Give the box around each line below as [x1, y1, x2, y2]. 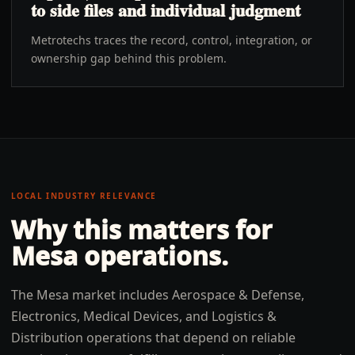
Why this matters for [11, 212, 273, 246]
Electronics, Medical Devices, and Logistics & [11, 307, 277, 325]
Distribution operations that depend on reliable [11, 329, 296, 346]
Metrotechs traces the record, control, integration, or [31, 32, 312, 48]
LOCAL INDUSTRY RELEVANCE [11, 190, 157, 201]
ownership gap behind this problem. [31, 51, 227, 66]
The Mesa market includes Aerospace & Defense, [11, 286, 304, 303]
